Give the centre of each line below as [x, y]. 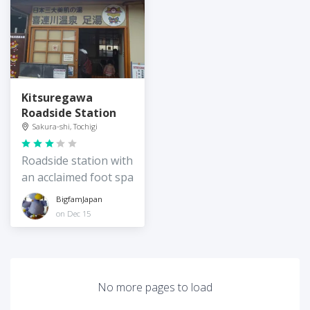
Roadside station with [77, 161]
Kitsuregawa [57, 98]
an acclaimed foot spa [77, 177]
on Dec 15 [73, 213]
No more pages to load [155, 288]
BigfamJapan [79, 199]
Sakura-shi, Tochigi [65, 127]
